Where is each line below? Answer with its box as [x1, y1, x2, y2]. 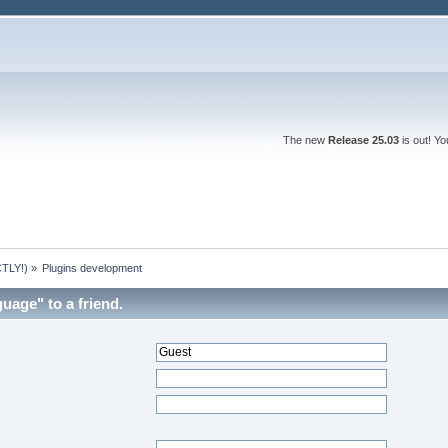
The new [282, 134, 328, 146]
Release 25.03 [327, 134, 399, 146]
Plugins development [42, 261, 143, 274]
